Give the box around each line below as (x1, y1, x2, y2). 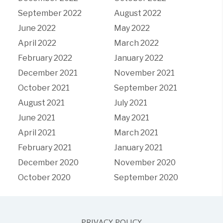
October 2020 (17, 173, 71, 182)
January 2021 (113, 143, 163, 152)
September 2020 (113, 173, 178, 182)
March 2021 (113, 128, 158, 137)
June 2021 (17, 113, 55, 122)
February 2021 (17, 143, 72, 152)
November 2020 (113, 158, 176, 167)
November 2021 (113, 68, 175, 78)
